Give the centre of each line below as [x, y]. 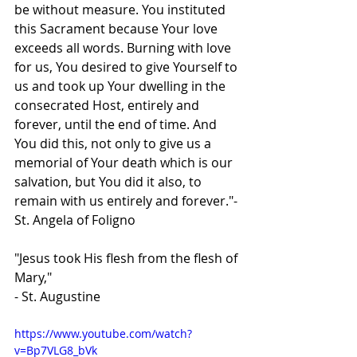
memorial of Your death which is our [125, 163]
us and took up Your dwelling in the [122, 86]
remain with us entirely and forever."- [127, 201]
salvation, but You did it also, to [110, 182]
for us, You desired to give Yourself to [127, 67]
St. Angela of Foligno [75, 220]
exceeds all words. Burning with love [124, 48]
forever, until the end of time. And [117, 125]
